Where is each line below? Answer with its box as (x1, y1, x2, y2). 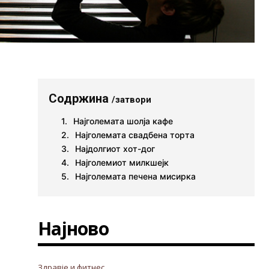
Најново (38, 216, 109, 241)
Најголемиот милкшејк (75, 157, 169, 168)
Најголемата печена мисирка (75, 171, 196, 182)
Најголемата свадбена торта (75, 130, 195, 141)
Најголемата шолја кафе (73, 116, 174, 127)
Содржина (49, 91, 112, 106)
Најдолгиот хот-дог (75, 144, 156, 154)
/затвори (112, 94, 152, 106)
